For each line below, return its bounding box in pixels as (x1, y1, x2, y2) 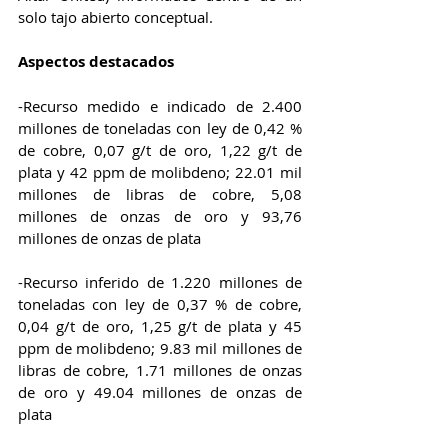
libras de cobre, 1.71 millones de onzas (18, 359, 302, 380)
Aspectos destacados (18, 50, 178, 72)
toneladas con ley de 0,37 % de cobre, (18, 293, 302, 314)
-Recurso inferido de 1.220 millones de (18, 271, 302, 292)
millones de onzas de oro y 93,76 (18, 205, 302, 226)
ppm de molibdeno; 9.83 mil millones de (18, 337, 302, 358)
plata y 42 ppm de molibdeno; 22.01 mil (18, 161, 302, 182)
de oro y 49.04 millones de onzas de (18, 381, 302, 402)
